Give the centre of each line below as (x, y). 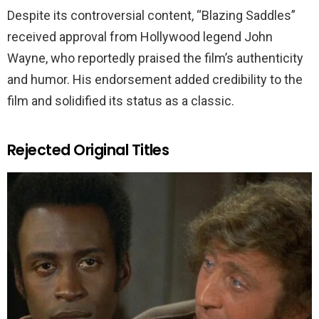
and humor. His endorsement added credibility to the (155, 80)
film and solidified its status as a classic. (121, 101)
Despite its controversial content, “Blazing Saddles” (151, 16)
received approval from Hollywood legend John (140, 37)
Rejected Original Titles (88, 150)
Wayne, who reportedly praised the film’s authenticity (155, 58)
